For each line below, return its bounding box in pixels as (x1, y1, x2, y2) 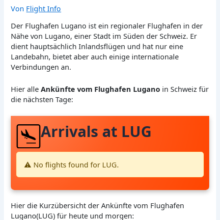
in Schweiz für (160, 83, 209, 94)
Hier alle (11, 83, 41, 94)
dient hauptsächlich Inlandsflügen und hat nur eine (11, 41, 184, 52)
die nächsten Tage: (11, 94, 74, 104)
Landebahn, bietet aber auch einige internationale (11, 52, 179, 62)
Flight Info (26, 3, 61, 13)
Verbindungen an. (11, 62, 72, 72)
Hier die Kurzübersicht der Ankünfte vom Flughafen (11, 200, 185, 210)
